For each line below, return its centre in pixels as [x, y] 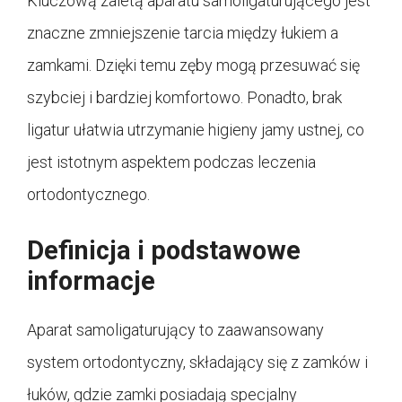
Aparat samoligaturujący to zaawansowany [175, 329]
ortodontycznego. [88, 194]
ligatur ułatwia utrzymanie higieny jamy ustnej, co [196, 129]
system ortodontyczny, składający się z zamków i [197, 362]
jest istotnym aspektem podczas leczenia [171, 162]
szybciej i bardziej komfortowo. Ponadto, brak [184, 97]
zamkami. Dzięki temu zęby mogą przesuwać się [193, 65]
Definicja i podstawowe [164, 250]
